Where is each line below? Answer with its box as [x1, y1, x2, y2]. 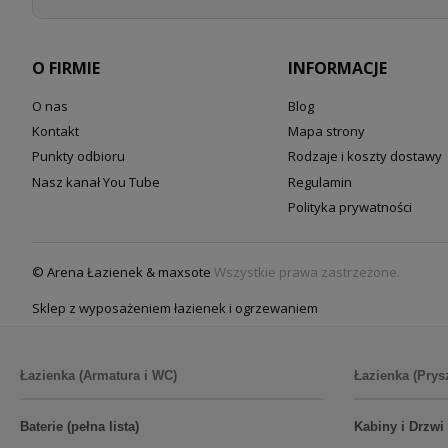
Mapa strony [288, 122, 365, 141]
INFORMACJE [288, 56, 387, 79]
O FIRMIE [32, 56, 100, 79]
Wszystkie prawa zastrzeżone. [211, 263, 400, 282]
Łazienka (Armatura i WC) [20, 368, 177, 384]
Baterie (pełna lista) [20, 419, 139, 435]
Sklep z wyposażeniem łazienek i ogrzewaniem [32, 299, 318, 318]
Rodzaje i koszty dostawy [288, 147, 442, 166]
